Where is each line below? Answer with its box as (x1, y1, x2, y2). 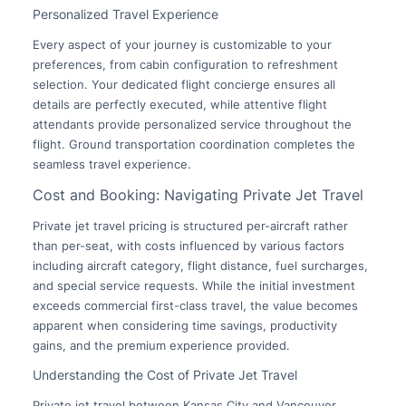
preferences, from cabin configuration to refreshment (32, 56, 338, 72)
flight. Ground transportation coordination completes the (32, 136, 355, 151)
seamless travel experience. (32, 156, 191, 171)
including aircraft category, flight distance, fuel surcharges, (32, 258, 368, 274)
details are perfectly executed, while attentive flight (32, 96, 327, 111)
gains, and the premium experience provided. (32, 338, 290, 353)
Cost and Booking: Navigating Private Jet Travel (32, 185, 363, 204)
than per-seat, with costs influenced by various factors (32, 238, 344, 254)
